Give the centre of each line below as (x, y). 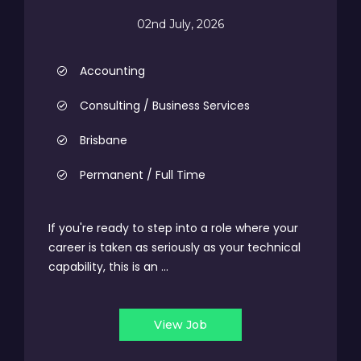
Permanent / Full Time (143, 175)
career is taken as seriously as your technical (174, 247)
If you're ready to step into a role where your (173, 228)
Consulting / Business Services (165, 106)
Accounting (112, 71)
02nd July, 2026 (180, 24)
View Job (180, 325)
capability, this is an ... (108, 267)
